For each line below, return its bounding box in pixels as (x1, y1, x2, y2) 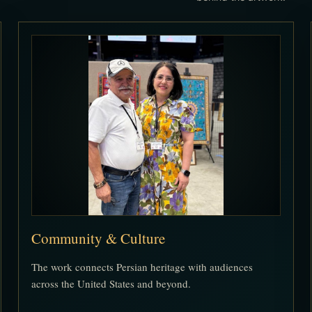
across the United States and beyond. (31, 276, 191, 291)
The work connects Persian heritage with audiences (31, 260, 253, 274)
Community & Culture (31, 228, 165, 249)
